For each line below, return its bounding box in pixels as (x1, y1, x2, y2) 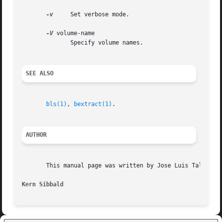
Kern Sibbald (22, 181, 64, 188)
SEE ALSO (26, 70, 54, 77)
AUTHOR (26, 131, 47, 139)
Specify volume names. (22, 39, 50, 47)
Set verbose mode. (53, 11, 130, 18)
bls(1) (46, 101, 67, 108)
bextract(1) (74, 101, 112, 108)
